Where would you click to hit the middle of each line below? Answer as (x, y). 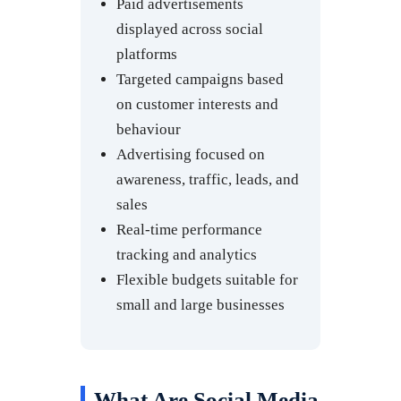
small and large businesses (200, 304)
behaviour (149, 129)
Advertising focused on (191, 154)
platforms (147, 54)
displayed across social (190, 29)
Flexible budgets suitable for (207, 279)
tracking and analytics (187, 254)
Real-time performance (189, 229)
